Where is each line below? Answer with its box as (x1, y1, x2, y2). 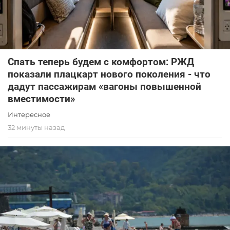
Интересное (8, 110, 50, 119)
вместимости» (8, 92, 75, 105)
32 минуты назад (8, 123, 65, 131)
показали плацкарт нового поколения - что (8, 68, 210, 80)
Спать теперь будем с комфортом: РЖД (8, 55, 194, 68)
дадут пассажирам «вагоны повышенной (8, 80, 201, 92)
